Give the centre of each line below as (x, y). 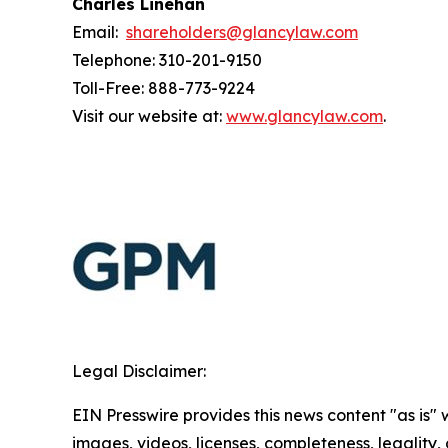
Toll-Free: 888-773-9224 (163, 88)
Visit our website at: (149, 116)
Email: (99, 32)
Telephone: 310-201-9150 (167, 60)
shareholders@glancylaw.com (242, 32)
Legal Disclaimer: (139, 371)
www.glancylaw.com (304, 116)
